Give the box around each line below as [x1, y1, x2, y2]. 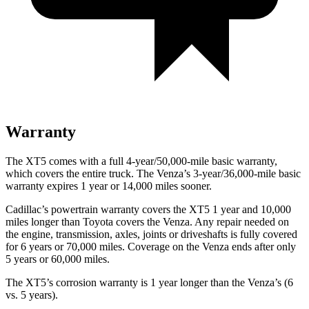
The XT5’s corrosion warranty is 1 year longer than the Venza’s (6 [6, 276, 293, 288]
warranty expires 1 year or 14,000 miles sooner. [6, 179, 212, 192]
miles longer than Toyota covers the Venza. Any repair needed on [6, 215, 289, 228]
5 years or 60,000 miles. [6, 252, 110, 265]
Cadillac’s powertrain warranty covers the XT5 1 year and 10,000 [6, 203, 291, 215]
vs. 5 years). [6, 288, 58, 301]
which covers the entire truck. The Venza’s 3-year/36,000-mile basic [6, 167, 301, 179]
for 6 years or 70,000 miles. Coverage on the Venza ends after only [6, 240, 296, 252]
